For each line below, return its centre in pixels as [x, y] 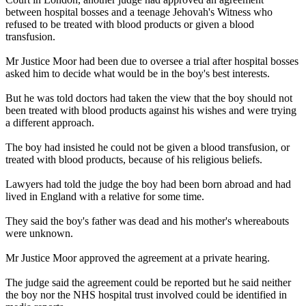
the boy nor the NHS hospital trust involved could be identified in [146, 295]
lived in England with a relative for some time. [105, 197]
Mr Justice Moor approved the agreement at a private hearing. [138, 258]
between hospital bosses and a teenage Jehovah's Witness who [139, 12]
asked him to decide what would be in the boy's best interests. [138, 74]
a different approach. [50, 123]
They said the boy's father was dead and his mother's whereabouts [147, 221]
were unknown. [39, 234]
